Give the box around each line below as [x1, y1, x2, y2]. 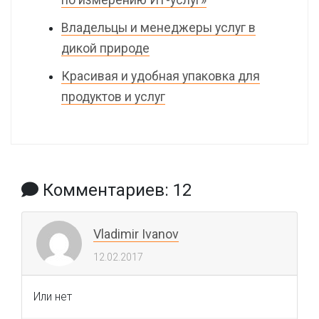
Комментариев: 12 [38, 180, 192, 200]
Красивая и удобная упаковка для [61, 69, 260, 83]
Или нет [33, 290, 72, 303]
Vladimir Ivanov [93, 226, 179, 241]
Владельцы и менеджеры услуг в [61, 21, 256, 35]
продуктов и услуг [61, 90, 165, 104]
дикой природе [61, 41, 150, 56]
